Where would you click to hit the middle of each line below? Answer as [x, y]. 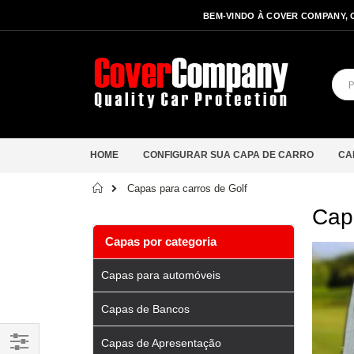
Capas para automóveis [161, 275]
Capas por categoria [161, 241]
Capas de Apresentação [161, 343]
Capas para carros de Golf [187, 188]
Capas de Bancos [145, 309]
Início [129, 188]
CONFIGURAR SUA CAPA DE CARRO [228, 155]
